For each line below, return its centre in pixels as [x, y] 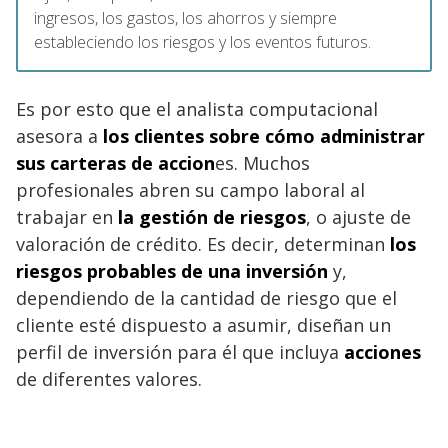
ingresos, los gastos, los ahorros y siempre [185, 17]
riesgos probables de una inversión [172, 270]
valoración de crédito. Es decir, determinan [200, 243]
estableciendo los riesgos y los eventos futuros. [202, 41]
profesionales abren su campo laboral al [190, 189]
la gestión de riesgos [209, 216]
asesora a [59, 135]
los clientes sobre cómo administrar [264, 135]
